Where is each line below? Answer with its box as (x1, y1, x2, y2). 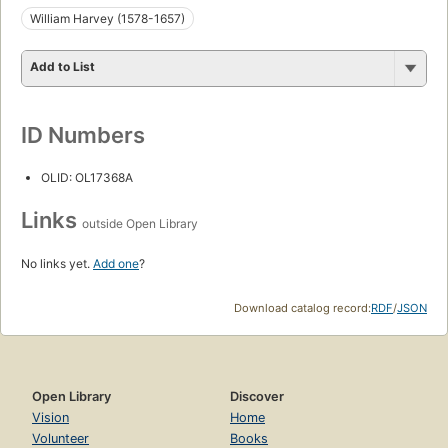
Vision (32, 409, 69, 425)
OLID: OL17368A (41, 169, 133, 185)
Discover (230, 388, 284, 404)
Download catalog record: (234, 300, 371, 315)
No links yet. (21, 255, 93, 271)
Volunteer (32, 430, 89, 446)
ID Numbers (21, 121, 145, 148)
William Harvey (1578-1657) (30, 10, 185, 26)
